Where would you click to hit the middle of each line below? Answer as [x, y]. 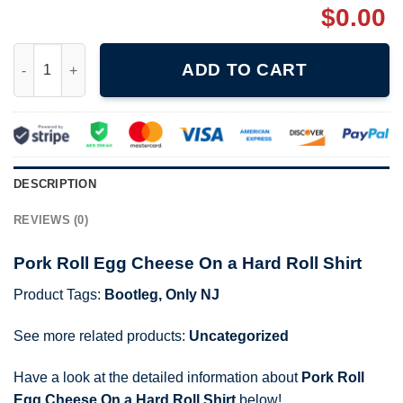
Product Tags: [59, 294]
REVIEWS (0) [51, 220]
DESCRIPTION [55, 184]
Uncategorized [239, 336]
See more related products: [101, 336]
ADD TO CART [245, 70]
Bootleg [131, 294]
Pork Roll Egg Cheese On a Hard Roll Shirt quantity [169, 53]
